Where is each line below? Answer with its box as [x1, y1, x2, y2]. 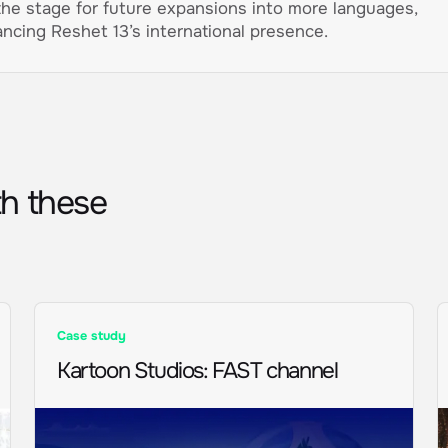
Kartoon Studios [56, 355, 203, 385]
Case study [56, 327, 126, 344]
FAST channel [212, 355, 338, 385]
